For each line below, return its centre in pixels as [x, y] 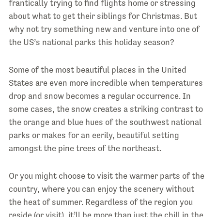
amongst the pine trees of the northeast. [85, 148]
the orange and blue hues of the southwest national [105, 122]
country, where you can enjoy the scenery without [101, 189]
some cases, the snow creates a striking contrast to [106, 109]
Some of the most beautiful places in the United [97, 70]
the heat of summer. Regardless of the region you [101, 202]
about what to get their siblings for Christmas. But [103, 16]
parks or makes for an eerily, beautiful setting [94, 135]
